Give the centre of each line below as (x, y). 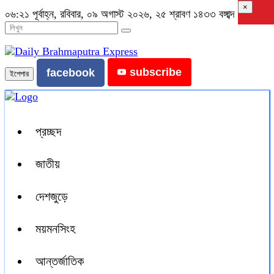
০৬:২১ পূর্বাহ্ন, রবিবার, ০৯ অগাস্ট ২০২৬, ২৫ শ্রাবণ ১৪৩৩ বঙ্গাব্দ (120, 14)
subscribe (156, 72)
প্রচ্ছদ (48, 131)
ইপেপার (19, 74)
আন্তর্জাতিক (60, 261)
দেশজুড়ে (52, 196)
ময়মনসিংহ (55, 229)
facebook (71, 73)
